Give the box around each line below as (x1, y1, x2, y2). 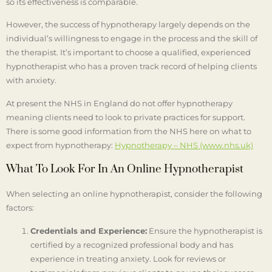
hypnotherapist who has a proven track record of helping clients (6, 61, 257, 72)
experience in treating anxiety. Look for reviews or (30, 253, 226, 263)
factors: (6, 203, 34, 213)
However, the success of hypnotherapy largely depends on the (6, 19, 250, 30)
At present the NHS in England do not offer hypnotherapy (6, 98, 233, 108)
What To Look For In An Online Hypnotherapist (6, 162, 243, 177)
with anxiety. (6, 75, 56, 86)
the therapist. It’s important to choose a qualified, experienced (6, 47, 251, 58)
